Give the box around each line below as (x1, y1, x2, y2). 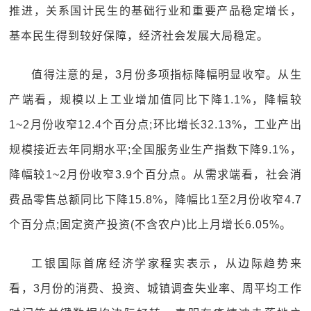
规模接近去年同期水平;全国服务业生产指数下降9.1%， (9, 144, 302, 155)
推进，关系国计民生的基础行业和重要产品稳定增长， (9, 5, 302, 17)
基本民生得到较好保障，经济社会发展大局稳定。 (9, 30, 269, 42)
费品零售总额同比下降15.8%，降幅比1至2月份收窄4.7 (9, 194, 302, 205)
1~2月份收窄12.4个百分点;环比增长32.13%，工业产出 (9, 119, 302, 131)
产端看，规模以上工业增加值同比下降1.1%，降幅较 (9, 94, 302, 106)
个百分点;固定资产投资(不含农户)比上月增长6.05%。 (9, 219, 292, 230)
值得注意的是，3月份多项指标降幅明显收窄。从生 (31, 69, 302, 81)
